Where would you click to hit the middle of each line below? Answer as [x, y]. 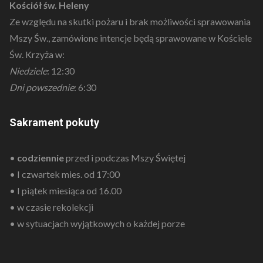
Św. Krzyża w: [37, 55]
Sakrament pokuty [54, 123]
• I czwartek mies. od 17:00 [64, 174]
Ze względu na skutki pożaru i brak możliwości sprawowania [130, 22]
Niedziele [28, 71]
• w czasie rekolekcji [51, 207]
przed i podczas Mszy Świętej [124, 158]
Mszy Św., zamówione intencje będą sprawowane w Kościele [130, 38]
